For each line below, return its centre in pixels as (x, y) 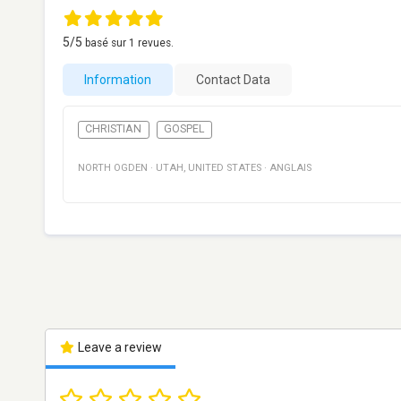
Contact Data (233, 80)
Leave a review (118, 348)
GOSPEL (184, 129)
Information (118, 80)
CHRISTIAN (114, 129)
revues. (154, 43)
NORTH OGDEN (113, 168)
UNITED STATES (225, 168)
